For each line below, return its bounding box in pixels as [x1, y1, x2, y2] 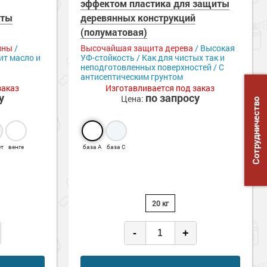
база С [107, 143, 126, 151]
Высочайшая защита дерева [80, 42, 193, 54]
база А [83, 143, 102, 151]
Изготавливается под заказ [105, 82, 215, 94]
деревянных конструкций [80, 11, 195, 24]
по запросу [145, 91, 200, 105]
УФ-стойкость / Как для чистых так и [80, 52, 225, 63]
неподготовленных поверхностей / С [80, 61, 224, 73]
